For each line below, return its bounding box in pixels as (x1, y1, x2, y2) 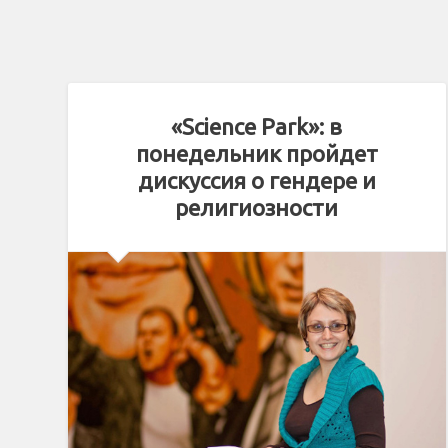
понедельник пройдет (135, 141, 378, 167)
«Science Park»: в (171, 114, 343, 140)
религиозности (175, 195, 339, 221)
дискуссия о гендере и (137, 168, 376, 194)
